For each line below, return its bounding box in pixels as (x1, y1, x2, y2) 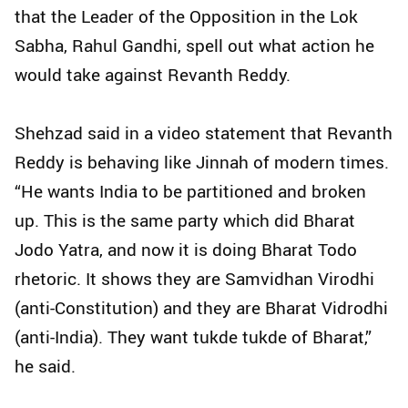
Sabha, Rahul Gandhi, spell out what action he (15, 33, 374, 57)
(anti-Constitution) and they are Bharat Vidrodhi (15, 295, 388, 320)
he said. (15, 353, 76, 378)
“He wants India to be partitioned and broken (15, 178, 366, 203)
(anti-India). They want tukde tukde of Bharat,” (15, 324, 372, 349)
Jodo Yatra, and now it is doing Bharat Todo (15, 237, 357, 261)
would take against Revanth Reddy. (15, 62, 291, 87)
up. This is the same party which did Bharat (15, 208, 355, 232)
